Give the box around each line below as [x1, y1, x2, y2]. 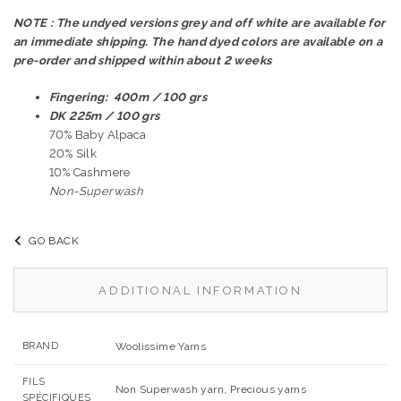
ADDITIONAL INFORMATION [98, 284, 303, 298]
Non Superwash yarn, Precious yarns [115, 383, 307, 397]
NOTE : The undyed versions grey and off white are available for [13, 16, 386, 30]
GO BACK [29, 235, 80, 248]
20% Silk [49, 147, 98, 161]
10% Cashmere [49, 166, 131, 180]
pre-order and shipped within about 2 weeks [13, 54, 275, 68]
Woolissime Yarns [115, 340, 207, 354]
